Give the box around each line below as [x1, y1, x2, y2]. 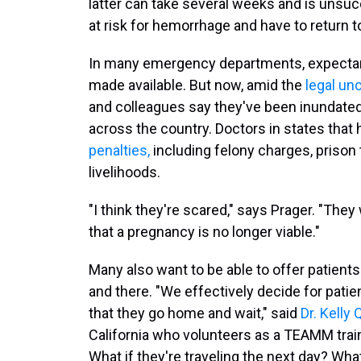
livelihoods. [89, 163, 160, 180]
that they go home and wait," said [89, 304, 301, 322]
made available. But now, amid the [89, 76, 305, 93]
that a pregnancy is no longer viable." [89, 222, 320, 240]
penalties [89, 141, 147, 159]
